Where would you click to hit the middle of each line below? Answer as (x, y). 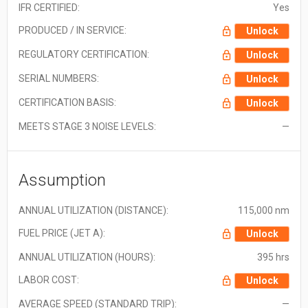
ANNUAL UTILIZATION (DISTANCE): (93, 210)
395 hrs (273, 257)
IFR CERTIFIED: (49, 7)
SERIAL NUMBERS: (59, 78)
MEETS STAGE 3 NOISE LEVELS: (87, 126)
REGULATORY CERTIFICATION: (84, 54)
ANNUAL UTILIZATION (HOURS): (87, 257)
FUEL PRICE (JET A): (62, 233)
